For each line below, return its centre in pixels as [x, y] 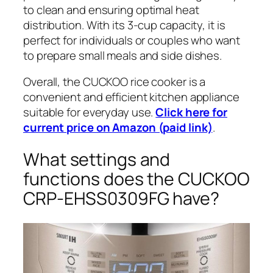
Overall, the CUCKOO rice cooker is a [115, 82]
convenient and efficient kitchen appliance [131, 97]
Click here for [191, 112]
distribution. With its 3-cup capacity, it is [124, 25]
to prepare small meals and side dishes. [123, 55]
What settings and [97, 159]
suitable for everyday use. [90, 112]
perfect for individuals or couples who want [132, 40]
